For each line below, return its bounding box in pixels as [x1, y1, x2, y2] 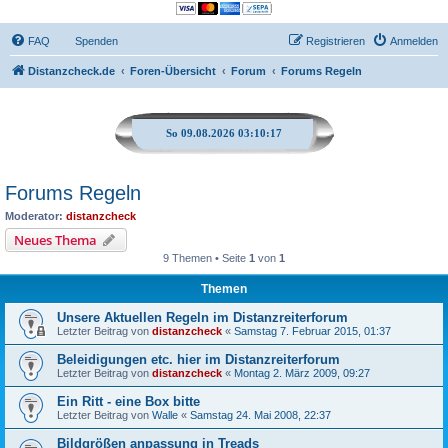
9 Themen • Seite [163, 252, 249, 264]
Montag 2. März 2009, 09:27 [234, 367, 370, 379]
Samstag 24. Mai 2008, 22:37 [190, 409, 331, 421]
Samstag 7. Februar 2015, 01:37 [234, 325, 391, 337]
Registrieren [306, 34, 365, 47]
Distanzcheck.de [28, 64, 115, 77]
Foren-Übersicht [130, 64, 216, 77]
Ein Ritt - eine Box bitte [57, 394, 200, 409]
